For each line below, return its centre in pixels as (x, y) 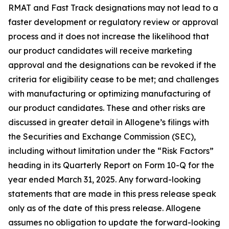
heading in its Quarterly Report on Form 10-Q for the (111, 165)
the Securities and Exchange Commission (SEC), (102, 136)
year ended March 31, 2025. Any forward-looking (105, 179)
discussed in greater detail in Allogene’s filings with (109, 122)
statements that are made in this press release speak (112, 194)
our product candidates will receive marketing (100, 51)
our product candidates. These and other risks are (107, 108)
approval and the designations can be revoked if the (112, 65)
